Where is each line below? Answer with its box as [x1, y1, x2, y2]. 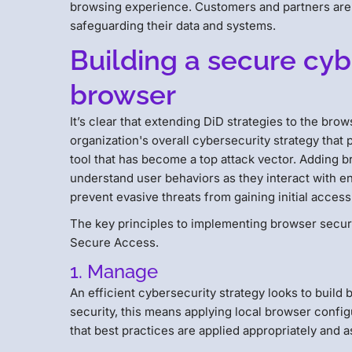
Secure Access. [70, 234, 159, 250]
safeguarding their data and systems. [70, 17, 277, 33]
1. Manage [70, 259, 159, 283]
